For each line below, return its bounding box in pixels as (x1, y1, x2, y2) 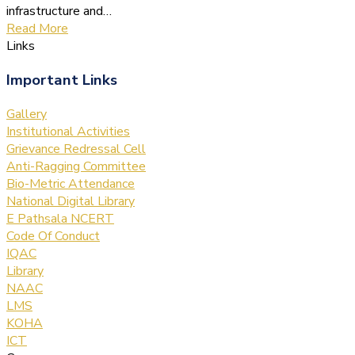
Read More (6, 20, 68, 38)
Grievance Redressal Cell (6, 139, 146, 158)
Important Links (6, 69, 117, 90)
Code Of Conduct (6, 227, 100, 245)
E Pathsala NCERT (6, 209, 114, 227)
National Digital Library (6, 192, 135, 210)
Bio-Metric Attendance (6, 174, 135, 193)
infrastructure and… (6, 2, 112, 21)
